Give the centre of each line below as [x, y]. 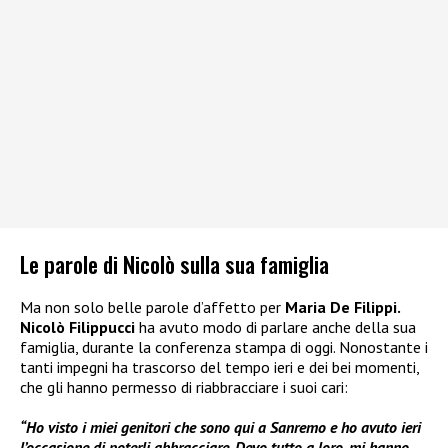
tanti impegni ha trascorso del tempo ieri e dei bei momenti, [219, 366]
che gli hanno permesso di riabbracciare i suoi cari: [184, 386]
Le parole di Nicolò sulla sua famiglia [174, 263]
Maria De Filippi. [343, 306]
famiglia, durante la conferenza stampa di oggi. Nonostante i [224, 346]
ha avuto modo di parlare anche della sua [277, 326]
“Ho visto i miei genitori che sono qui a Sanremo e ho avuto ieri [220, 426]
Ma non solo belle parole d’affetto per [152, 306]
